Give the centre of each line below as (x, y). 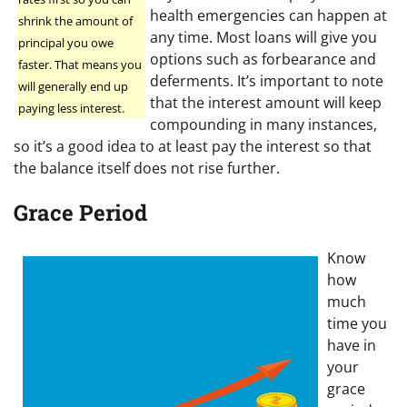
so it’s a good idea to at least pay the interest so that (193, 146)
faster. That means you (80, 64)
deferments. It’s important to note (267, 80)
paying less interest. (71, 108)
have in (352, 346)
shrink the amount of (75, 20)
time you (357, 324)
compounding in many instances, (263, 124)
